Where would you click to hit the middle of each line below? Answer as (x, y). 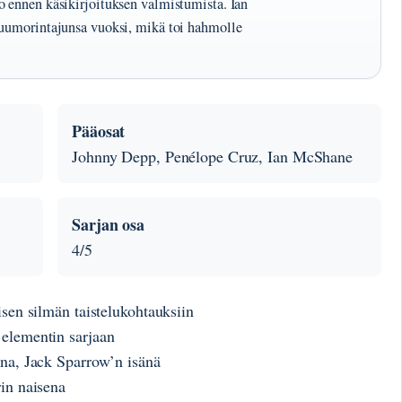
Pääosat (99, 131)
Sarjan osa (108, 225)
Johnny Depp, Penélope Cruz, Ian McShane (213, 157)
